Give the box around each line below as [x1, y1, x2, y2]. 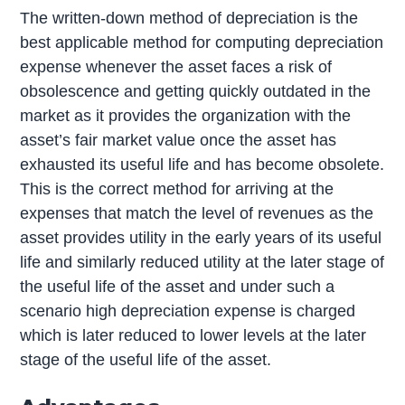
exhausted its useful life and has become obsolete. [20, 155, 385, 174]
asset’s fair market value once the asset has [20, 131, 337, 150]
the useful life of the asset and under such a [20, 278, 335, 297]
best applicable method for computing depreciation [20, 33, 384, 52]
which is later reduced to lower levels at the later [20, 326, 367, 345]
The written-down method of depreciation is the [20, 9, 359, 28]
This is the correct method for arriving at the [20, 180, 334, 199]
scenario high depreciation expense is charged [20, 302, 356, 321]
